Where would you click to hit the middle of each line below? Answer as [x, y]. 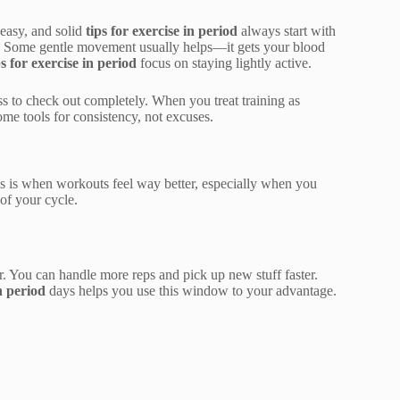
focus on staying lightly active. [224, 63]
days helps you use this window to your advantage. [191, 291]
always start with [287, 31]
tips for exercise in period [162, 31]
